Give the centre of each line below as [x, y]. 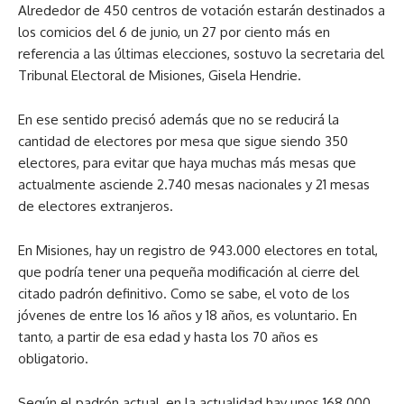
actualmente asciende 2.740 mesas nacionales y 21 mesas [194, 185]
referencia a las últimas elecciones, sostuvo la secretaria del [201, 54]
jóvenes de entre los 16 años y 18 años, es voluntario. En [188, 316]
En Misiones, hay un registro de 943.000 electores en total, [198, 251]
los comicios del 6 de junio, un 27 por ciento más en [174, 32]
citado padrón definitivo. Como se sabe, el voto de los [184, 294]
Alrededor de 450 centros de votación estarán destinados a [202, 11]
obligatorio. [53, 359]
